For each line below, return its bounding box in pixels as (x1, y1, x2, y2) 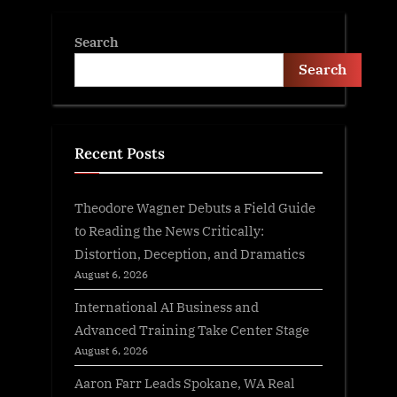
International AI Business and (74, 298, 259, 316)
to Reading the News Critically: (74, 222, 264, 240)
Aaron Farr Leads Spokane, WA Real (74, 374, 295, 393)
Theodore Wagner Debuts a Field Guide (74, 198, 315, 217)
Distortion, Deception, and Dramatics (74, 245, 305, 263)
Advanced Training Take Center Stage (74, 321, 309, 339)
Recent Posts (74, 143, 165, 163)
